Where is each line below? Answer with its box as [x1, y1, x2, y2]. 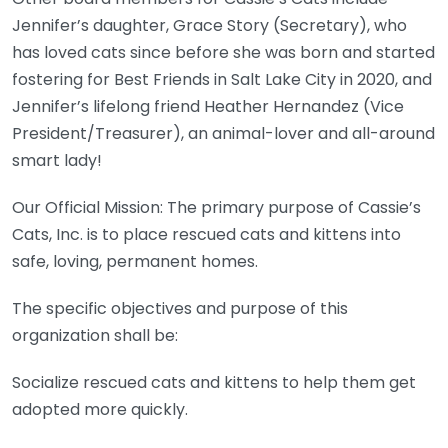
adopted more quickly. [12, 398, 188, 422]
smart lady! [12, 149, 102, 173]
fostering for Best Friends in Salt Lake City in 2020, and [12, 68, 432, 92]
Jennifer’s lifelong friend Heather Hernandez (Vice [12, 95, 404, 119]
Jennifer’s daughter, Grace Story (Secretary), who [12, 14, 407, 38]
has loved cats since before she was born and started [12, 41, 435, 65]
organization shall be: [12, 324, 178, 348]
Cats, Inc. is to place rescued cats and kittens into [12, 223, 401, 247]
